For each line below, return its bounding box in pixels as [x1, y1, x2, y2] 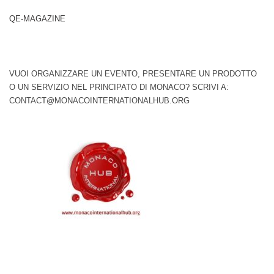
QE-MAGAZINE [9, 13, 65, 23]
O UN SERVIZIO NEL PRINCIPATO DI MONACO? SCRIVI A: [9, 82, 229, 92]
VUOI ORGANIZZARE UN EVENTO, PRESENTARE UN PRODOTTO [9, 68, 257, 78]
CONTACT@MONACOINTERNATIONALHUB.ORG [9, 95, 190, 105]
